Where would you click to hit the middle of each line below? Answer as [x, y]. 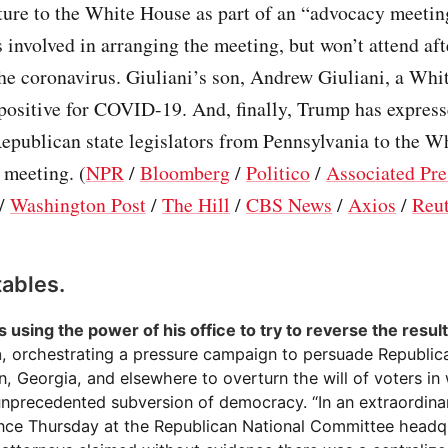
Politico [278, 173]
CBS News [289, 205]
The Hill [196, 205]
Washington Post [78, 205]
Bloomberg [185, 173]
